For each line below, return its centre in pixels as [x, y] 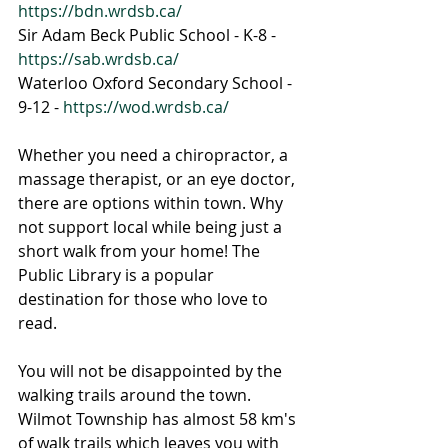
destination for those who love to [145, 299]
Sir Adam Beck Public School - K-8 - [149, 35]
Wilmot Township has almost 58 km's [159, 419]
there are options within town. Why [152, 203]
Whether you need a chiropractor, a [155, 155]
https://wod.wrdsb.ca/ [146, 107]
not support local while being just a [152, 227]
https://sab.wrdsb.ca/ [98, 59]
